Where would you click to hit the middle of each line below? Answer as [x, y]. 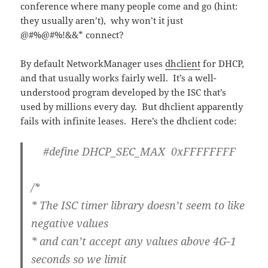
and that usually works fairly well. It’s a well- [119, 77]
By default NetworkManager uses [93, 63]
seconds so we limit [79, 259]
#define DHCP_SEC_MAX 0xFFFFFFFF [134, 151]
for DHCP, [223, 63]
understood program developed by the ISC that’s [124, 92]
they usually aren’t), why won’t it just [102, 20]
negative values [70, 223]
